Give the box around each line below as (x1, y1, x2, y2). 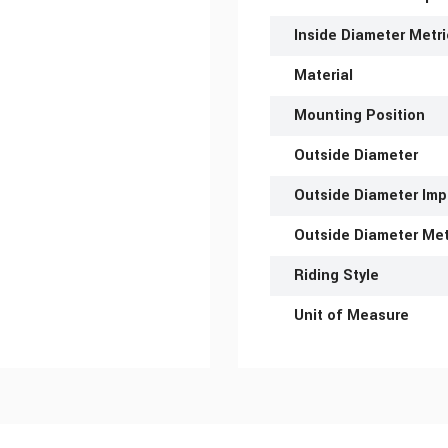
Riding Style (294, 265, 379, 287)
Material (294, 65, 353, 87)
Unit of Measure (294, 305, 409, 327)
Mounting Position (294, 105, 425, 127)
